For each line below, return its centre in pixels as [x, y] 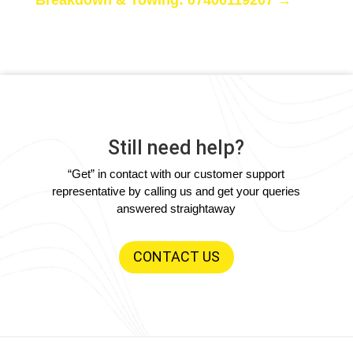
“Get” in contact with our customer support [176, 173]
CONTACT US [176, 257]
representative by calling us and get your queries [176, 191]
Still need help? [176, 147]
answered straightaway [176, 208]
